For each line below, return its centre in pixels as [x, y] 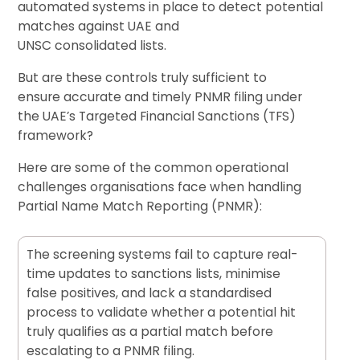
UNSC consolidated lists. [92, 45]
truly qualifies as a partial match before [150, 331]
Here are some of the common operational [153, 167]
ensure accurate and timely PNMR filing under [160, 96]
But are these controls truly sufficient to [143, 77]
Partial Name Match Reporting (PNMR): [140, 206]
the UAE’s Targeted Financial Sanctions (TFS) [157, 116]
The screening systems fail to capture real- [162, 254]
